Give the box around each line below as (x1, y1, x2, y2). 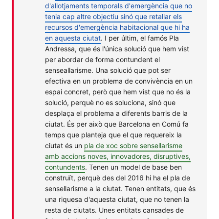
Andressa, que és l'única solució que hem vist (45, 44, 189, 53)
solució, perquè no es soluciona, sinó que (45, 98, 175, 107)
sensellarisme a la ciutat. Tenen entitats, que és (45, 184, 196, 193)
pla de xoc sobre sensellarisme (84, 141, 182, 150)
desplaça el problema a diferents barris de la (45, 109, 188, 117)
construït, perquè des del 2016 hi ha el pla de (45, 173, 190, 182)
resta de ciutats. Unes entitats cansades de (45, 205, 184, 214)
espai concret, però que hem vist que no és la (45, 87, 191, 96)
